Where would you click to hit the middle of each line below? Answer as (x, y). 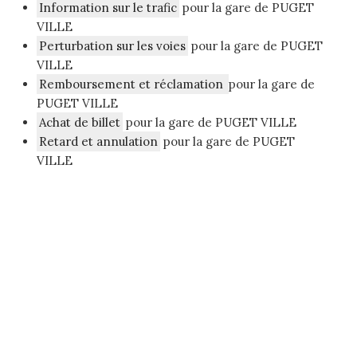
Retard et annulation (98, 142)
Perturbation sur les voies (112, 46)
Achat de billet (80, 123)
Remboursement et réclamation (133, 84)
